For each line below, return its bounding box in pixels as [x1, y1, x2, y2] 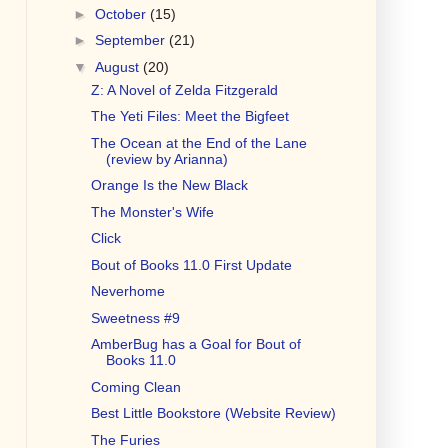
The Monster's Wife [90, 203, 214, 220]
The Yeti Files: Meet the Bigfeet [90, 108, 289, 125]
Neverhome [90, 283, 165, 300]
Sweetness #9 [90, 309, 180, 326]
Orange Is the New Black [90, 177, 248, 194]
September [94, 32, 169, 49]
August [94, 58, 143, 75]
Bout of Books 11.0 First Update [90, 256, 292, 273]
